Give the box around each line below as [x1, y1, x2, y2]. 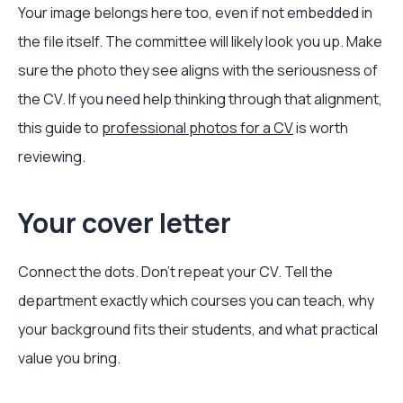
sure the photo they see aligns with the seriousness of [18, 60, 378, 80]
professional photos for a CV [102, 118, 293, 138]
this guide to [18, 118, 102, 138]
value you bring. [18, 348, 121, 368]
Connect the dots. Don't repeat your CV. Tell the [18, 262, 333, 282]
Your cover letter [18, 204, 231, 241]
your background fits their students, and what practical [18, 319, 378, 339]
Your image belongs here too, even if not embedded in [18, 3, 372, 22]
